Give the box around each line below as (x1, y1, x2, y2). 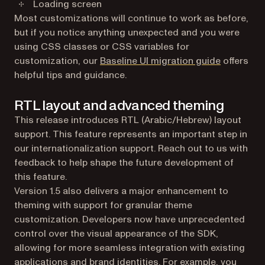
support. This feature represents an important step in (14, 127, 247, 141)
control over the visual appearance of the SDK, (14, 227, 218, 240)
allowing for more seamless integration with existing (14, 241, 245, 254)
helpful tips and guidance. (14, 68, 127, 82)
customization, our (14, 54, 100, 67)
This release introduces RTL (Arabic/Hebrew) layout (14, 113, 241, 127)
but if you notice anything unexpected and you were (14, 25, 240, 39)
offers (221, 54, 248, 67)
